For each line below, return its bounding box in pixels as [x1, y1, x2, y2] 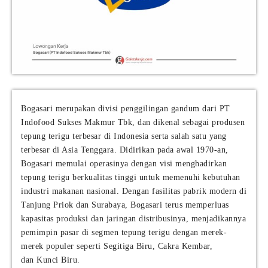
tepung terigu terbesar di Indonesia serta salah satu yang [21, 132, 227, 141]
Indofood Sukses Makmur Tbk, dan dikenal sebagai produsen [21, 118, 245, 127]
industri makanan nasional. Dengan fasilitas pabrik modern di [21, 187, 246, 196]
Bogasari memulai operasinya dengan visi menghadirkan [21, 159, 227, 169]
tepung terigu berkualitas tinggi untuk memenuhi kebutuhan [21, 173, 240, 182]
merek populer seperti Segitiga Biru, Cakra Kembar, [21, 242, 212, 251]
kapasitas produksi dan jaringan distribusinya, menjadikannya [21, 214, 246, 224]
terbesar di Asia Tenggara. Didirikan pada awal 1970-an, [21, 145, 229, 155]
